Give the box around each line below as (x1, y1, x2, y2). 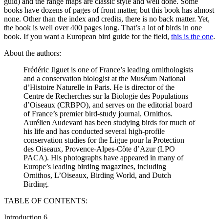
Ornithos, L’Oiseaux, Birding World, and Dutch (23, 171, 171, 179)
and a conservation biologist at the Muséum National (23, 74, 185, 83)
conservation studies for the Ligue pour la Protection (23, 135, 184, 144)
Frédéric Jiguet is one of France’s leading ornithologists (23, 65, 193, 74)
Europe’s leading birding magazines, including (23, 162, 166, 171)
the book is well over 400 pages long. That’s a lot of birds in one (4, 23, 202, 32)
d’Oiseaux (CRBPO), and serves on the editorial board (23, 100, 192, 109)
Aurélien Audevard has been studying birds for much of (23, 118, 195, 127)
